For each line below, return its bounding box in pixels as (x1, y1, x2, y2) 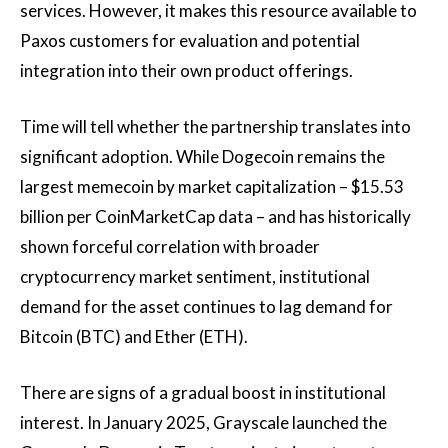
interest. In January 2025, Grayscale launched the (20, 412, 387, 433)
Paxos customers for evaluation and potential (20, 30, 360, 51)
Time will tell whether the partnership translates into (20, 116, 411, 137)
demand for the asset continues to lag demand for (20, 296, 393, 317)
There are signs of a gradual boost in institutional (20, 382, 386, 403)
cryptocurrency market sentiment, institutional (20, 266, 370, 287)
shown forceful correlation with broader (20, 236, 320, 257)
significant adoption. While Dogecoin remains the (20, 146, 385, 167)
